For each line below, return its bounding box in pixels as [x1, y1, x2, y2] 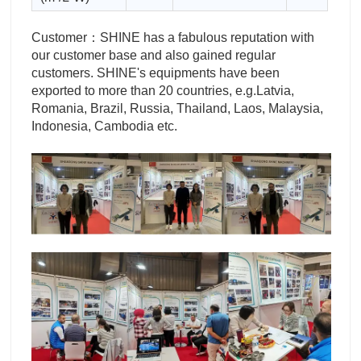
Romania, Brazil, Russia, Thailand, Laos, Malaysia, [31, 101, 323, 115]
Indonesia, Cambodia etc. [31, 118, 177, 133]
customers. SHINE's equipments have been [31, 65, 280, 80]
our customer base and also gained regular [31, 48, 276, 62]
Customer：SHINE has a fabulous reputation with [31, 30, 314, 44]
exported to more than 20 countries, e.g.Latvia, [31, 83, 294, 98]
